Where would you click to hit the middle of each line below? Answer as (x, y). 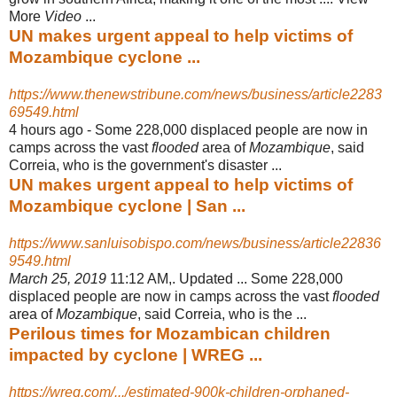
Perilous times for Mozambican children (170, 333)
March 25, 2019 (58, 278)
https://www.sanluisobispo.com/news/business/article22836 (195, 243)
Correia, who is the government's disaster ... (145, 165)
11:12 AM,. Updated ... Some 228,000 (225, 278)
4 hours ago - (52, 129)
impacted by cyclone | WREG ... (136, 354)
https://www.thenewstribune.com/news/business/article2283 (195, 94)
